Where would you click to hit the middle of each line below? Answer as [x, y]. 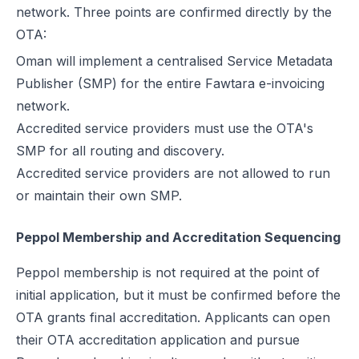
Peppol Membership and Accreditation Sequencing [178, 237]
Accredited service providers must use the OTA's [165, 128]
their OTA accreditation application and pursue [158, 340]
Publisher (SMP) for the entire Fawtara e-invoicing [170, 83]
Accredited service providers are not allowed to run [173, 173]
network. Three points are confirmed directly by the [174, 12]
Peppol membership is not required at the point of [168, 272]
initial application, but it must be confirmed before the [178, 295]
